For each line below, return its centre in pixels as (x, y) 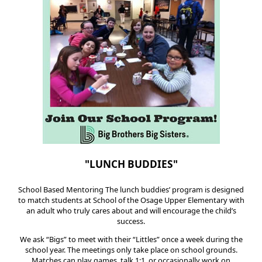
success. (131, 221)
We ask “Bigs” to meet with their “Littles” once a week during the (131, 239)
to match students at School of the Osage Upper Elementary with (131, 200)
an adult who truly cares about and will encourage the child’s (131, 211)
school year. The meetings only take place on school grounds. (131, 250)
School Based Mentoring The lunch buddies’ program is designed (131, 190)
